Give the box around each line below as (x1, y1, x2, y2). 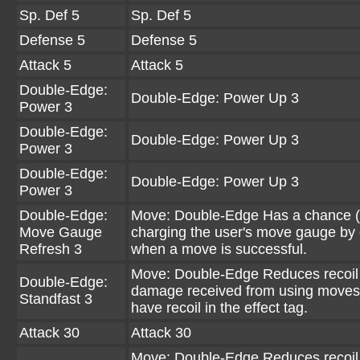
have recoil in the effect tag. (131, 300, 308, 316)
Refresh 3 (19, 241, 82, 257)
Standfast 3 (19, 291, 92, 307)
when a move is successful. (131, 241, 307, 257)
